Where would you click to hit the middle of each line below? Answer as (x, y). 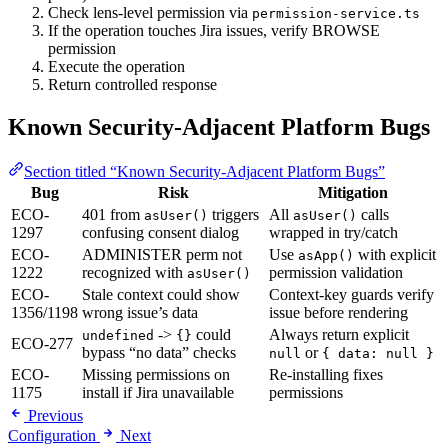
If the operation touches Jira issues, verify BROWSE (214, 30)
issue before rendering (338, 312)
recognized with (134, 272)
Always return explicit (339, 334)
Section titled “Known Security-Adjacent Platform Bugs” (204, 171)
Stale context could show (161, 294)
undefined (118, 335)
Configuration (52, 435)
